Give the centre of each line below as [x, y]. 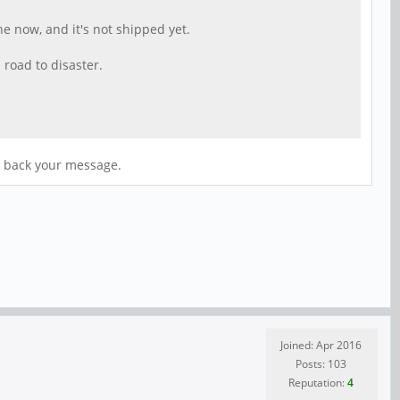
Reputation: [318, 382]
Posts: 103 [321, 363]
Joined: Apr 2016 [321, 345]
